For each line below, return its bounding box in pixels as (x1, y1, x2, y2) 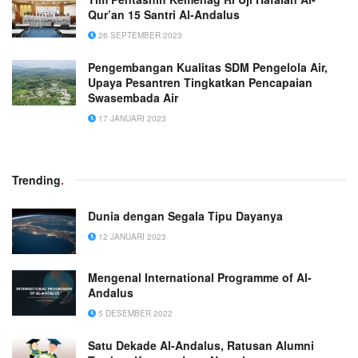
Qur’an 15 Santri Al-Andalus (88, 6, 240, 22)
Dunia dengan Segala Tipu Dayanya (88, 207, 283, 224)
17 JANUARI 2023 (96, 112, 166, 124)
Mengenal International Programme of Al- (88, 268, 312, 285)
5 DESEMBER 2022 (96, 307, 173, 319)
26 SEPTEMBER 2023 (96, 29, 182, 41)
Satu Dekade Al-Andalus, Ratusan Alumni (88, 336, 314, 353)
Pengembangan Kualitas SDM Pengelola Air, (88, 58, 328, 75)
